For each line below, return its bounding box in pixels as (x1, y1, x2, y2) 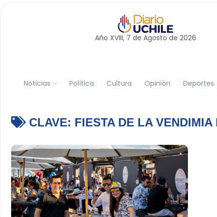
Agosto (143, 33, 167, 43)
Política (69, 78, 94, 88)
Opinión (144, 78, 170, 88)
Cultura (106, 78, 132, 88)
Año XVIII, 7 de (94, 33, 143, 43)
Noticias (23, 78, 50, 88)
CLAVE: (25, 116, 75, 129)
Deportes (183, 78, 214, 88)
